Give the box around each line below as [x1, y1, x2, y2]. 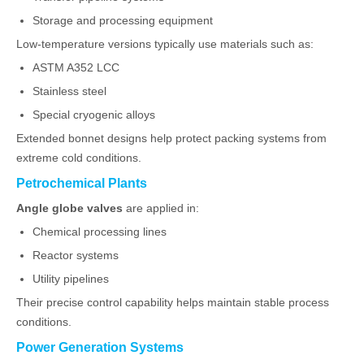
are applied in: [123, 201, 199, 214]
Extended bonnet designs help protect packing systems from [16, 132, 327, 145]
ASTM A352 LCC [32, 61, 119, 74]
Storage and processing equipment [32, 14, 213, 27]
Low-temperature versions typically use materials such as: [16, 37, 314, 50]
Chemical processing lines [32, 225, 167, 238]
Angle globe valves [16, 201, 123, 214]
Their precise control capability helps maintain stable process [16, 296, 329, 309]
